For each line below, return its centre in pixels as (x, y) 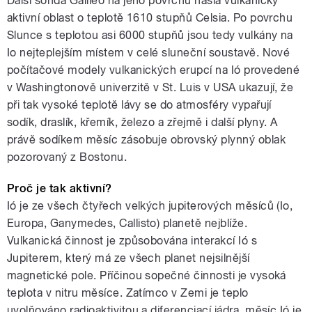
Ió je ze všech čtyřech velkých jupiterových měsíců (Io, (150, 206)
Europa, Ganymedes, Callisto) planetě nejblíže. (127, 224)
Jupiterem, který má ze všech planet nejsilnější (128, 258)
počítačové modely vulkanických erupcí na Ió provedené (154, 70)
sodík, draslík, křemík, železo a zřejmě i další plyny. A (142, 123)
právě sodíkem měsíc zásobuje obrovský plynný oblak (147, 140)
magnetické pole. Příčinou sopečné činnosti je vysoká (147, 276)
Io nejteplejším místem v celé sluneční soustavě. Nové (149, 53)
